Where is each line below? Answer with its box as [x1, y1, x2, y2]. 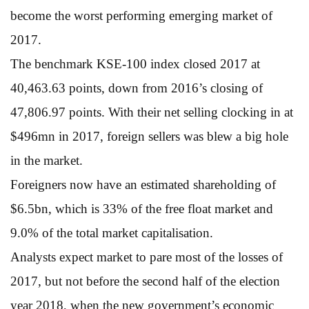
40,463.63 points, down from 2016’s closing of [10, 80, 263, 95]
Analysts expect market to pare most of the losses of [10, 249, 283, 264]
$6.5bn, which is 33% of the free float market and [10, 201, 273, 216]
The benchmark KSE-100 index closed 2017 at [10, 56, 260, 71]
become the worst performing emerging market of [10, 8, 272, 23]
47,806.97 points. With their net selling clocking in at [10, 104, 293, 119]
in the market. [10, 152, 83, 168]
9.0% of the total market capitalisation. [10, 225, 213, 240]
